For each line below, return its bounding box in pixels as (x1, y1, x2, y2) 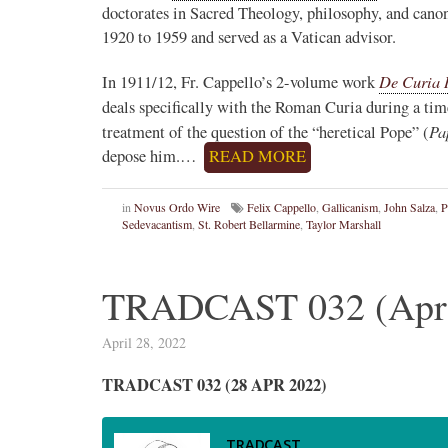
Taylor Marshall (306, 216, 381, 233)
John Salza (384, 199, 435, 216)
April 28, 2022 (102, 333, 186, 353)
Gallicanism (322, 199, 378, 216)
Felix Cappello (247, 199, 316, 216)
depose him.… (102, 145, 201, 168)
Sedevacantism (122, 216, 192, 233)
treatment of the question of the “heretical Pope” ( (102, 121, 429, 144)
